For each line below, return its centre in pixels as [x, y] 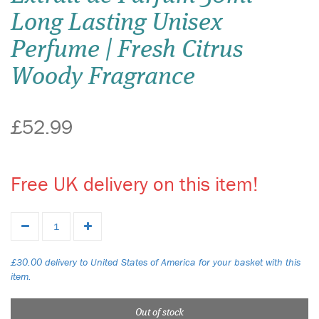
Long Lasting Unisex [117, 23]
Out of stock [159, 313]
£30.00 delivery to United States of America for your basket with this [156, 262]
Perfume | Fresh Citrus [127, 50]
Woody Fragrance [103, 77]
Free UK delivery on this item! [135, 184]
